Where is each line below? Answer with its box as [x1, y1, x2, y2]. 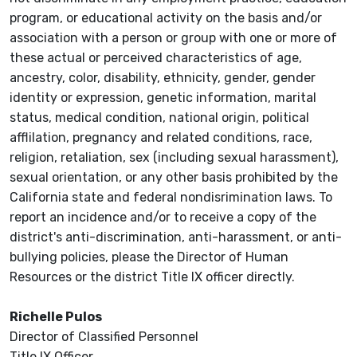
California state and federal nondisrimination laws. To [10, 190, 332, 206]
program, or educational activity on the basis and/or [10, 10, 322, 26]
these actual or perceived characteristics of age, [10, 50, 302, 66]
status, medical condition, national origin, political [10, 110, 309, 126]
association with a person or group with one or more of [10, 30, 337, 46]
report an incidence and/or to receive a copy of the [10, 210, 316, 226]
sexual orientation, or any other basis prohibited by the [10, 170, 338, 186]
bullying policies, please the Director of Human [10, 249, 288, 265]
